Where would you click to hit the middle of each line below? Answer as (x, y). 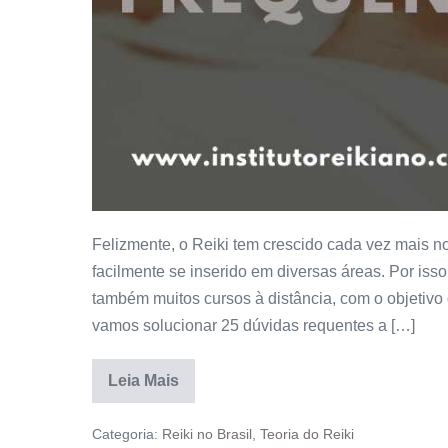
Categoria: (125, 434)
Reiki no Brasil (207, 434)
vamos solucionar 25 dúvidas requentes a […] (253, 326)
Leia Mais (143, 381)
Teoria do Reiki (307, 434)
